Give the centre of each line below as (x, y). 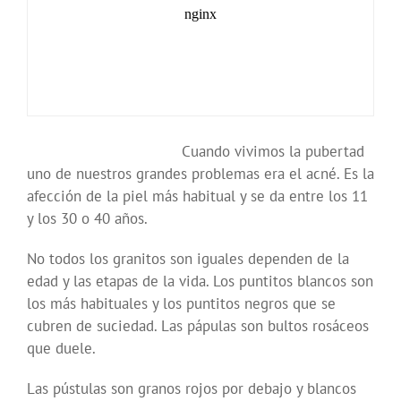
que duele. (61, 349)
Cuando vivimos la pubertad (273, 152)
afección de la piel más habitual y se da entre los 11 (197, 196)
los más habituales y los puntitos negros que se (181, 304)
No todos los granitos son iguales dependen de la (188, 259)
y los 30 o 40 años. (87, 219)
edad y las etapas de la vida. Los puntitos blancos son (200, 282)
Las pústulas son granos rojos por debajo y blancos (192, 389)
